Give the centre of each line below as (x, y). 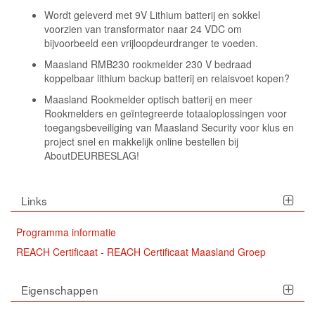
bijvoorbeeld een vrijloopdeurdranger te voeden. (152, 43)
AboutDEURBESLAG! (92, 155)
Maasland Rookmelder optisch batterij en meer (149, 99)
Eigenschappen (60, 289)
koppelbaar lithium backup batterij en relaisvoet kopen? (167, 78)
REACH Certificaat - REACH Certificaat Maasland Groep (141, 251)
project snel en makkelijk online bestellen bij (142, 141)
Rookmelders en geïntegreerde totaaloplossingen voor (166, 113)
